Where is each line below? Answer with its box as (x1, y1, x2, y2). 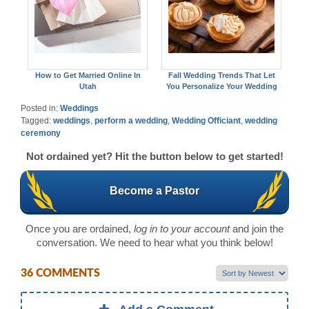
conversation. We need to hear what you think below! (36, 236, 273, 248)
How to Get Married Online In (34, 70, 141, 79)
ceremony (21, 128, 61, 138)
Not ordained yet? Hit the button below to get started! (26, 150, 283, 162)
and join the (230, 222, 283, 235)
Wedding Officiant (172, 115, 241, 126)
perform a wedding (94, 115, 168, 126)
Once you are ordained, (26, 222, 134, 235)
